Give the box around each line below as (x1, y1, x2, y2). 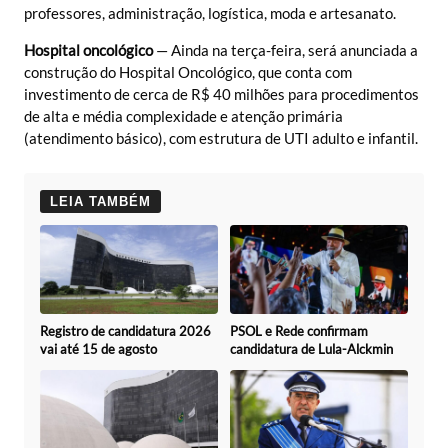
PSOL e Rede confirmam (230, 322, 368, 339)
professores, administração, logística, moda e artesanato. (24, 4, 396, 23)
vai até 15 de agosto (40, 340, 157, 357)
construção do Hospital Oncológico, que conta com (24, 62, 352, 81)
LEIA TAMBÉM (50, 193, 151, 209)
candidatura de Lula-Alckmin (230, 340, 393, 357)
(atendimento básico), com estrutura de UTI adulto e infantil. (24, 128, 418, 147)
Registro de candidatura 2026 (40, 322, 211, 339)
